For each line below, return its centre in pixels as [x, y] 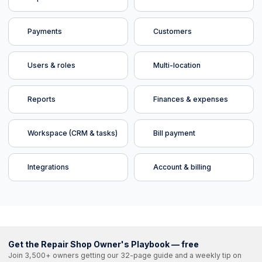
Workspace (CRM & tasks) [72, 133]
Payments [44, 32]
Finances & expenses [190, 99]
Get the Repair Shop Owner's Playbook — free [104, 244]
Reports [41, 99]
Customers [172, 32]
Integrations [48, 167]
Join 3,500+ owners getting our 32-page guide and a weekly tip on [125, 255]
